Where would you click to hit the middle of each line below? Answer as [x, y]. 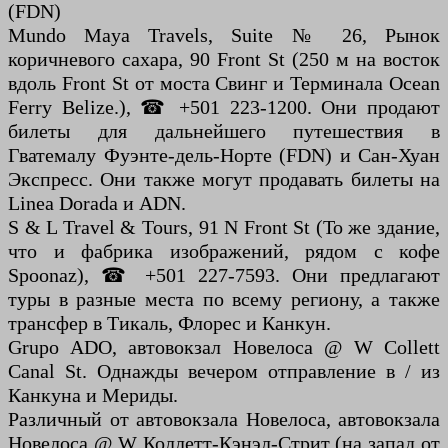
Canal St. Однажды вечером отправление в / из [224, 370]
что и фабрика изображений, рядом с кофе [224, 250]
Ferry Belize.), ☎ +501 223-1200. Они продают [224, 106]
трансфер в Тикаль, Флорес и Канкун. [169, 322]
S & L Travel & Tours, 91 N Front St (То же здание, [224, 226]
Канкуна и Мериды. [93, 394]
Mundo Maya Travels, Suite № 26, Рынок [224, 34]
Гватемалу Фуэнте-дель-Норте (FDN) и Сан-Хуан [224, 154]
